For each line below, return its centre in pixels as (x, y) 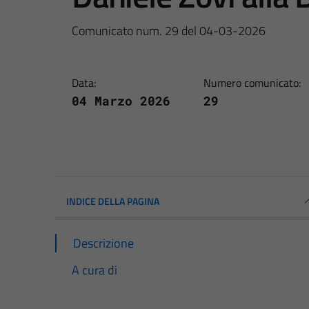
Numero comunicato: (252, 82)
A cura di (94, 270)
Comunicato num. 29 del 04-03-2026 (169, 30)
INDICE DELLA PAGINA (113, 201)
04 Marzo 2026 (121, 100)
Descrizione (103, 243)
